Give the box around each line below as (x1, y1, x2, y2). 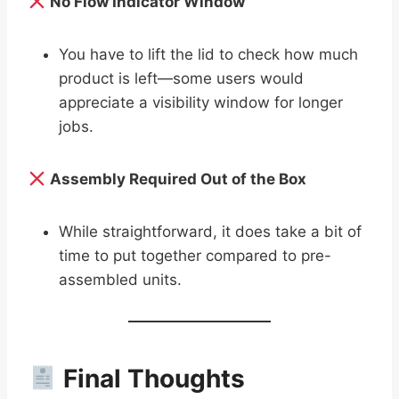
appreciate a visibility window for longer (59, 93, 343, 111)
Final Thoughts (56, 362, 245, 394)
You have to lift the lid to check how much (59, 45, 358, 63)
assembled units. (59, 270, 182, 289)
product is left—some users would (59, 69, 304, 87)
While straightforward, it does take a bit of (59, 222, 362, 240)
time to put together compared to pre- (59, 246, 331, 265)
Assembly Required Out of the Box (50, 169, 307, 188)
